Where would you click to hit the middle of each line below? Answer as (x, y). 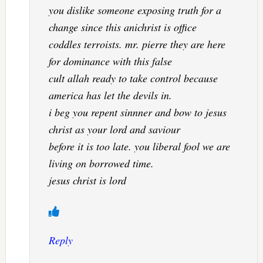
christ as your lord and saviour (114, 129)
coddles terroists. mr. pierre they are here (137, 44)
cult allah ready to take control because (133, 78)
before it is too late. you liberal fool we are (139, 146)
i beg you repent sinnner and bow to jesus (137, 112)
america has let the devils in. (110, 95)
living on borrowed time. (101, 163)
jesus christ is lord (87, 180)
